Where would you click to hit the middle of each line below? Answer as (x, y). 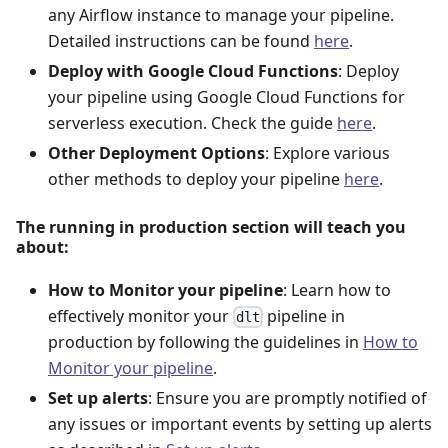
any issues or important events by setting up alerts (240, 423)
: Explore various (327, 152)
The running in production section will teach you (211, 226)
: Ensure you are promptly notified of (287, 397)
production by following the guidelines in (205, 341)
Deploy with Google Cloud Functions (193, 70)
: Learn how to (337, 289)
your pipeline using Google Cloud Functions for (226, 96)
